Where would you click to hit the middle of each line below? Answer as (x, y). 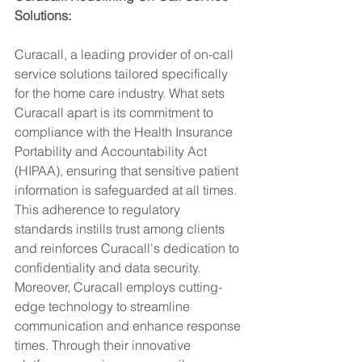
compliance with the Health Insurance (125, 132)
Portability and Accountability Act (112, 151)
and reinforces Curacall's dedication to (128, 248)
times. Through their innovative (104, 345)
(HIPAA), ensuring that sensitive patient (128, 170)
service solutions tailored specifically (123, 74)
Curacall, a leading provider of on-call (126, 54)
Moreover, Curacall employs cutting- (118, 287)
